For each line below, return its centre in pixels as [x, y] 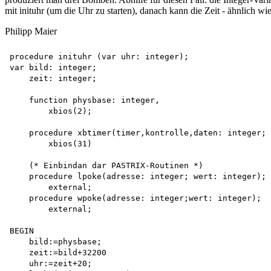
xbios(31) [51, 143]
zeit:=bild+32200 [60, 252]
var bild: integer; [53, 67]
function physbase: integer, [85, 100]
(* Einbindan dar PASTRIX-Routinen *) [109, 165]
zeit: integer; [53, 78]
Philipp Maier [31, 31]
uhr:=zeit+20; [53, 263]
